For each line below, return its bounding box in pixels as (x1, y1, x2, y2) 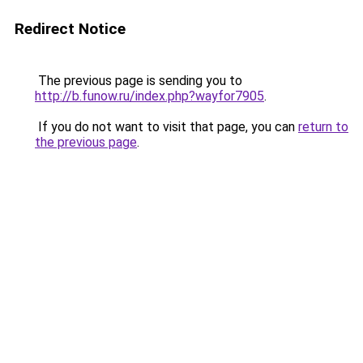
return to (298, 119, 348, 135)
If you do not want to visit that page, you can (35, 119, 298, 135)
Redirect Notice (15, 19, 126, 38)
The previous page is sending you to (35, 73, 242, 88)
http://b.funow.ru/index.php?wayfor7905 (35, 88, 264, 104)
